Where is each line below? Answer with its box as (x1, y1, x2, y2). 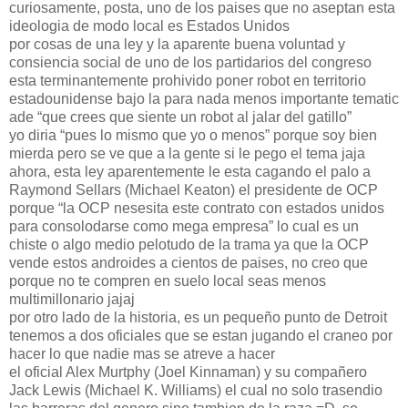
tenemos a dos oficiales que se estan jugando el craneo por (9, 327, 393, 343)
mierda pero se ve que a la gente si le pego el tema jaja (9, 145, 365, 161)
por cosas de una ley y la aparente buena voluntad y (9, 36, 345, 52)
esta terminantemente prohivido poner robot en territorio (9, 72, 366, 88)
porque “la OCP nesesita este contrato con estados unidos (9, 199, 384, 216)
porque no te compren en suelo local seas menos (9, 272, 326, 289)
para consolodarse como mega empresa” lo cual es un (9, 218, 359, 234)
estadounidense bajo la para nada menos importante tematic (9, 90, 399, 107)
